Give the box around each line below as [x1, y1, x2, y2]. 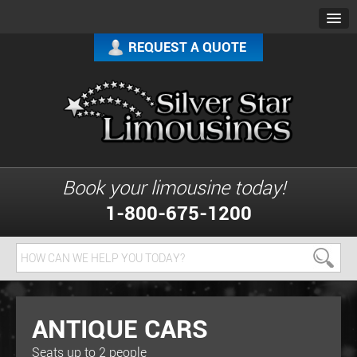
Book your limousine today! [62, 175, 285, 200]
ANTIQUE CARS [32, 311, 208, 345]
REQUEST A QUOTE [128, 37, 246, 56]
